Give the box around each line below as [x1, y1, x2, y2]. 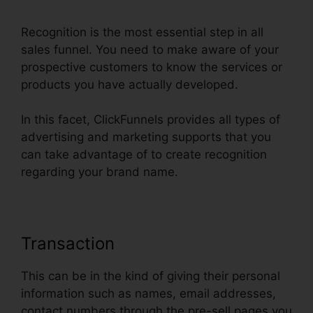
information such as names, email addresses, [21, 286, 276, 301]
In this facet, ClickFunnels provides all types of [21, 112, 280, 127]
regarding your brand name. [21, 165, 178, 180]
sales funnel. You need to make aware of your [21, 42, 279, 57]
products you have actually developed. [21, 77, 238, 92]
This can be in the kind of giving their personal [21, 269, 280, 284]
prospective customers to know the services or [21, 59, 282, 74]
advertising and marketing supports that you [21, 130, 271, 145]
